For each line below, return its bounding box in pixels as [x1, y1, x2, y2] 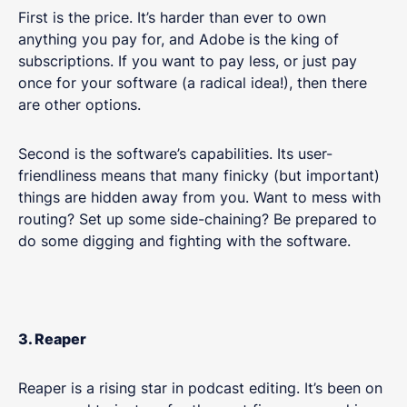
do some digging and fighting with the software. [18, 231, 355, 250]
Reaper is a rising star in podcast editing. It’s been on [18, 378, 382, 397]
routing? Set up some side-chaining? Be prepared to [18, 209, 377, 228]
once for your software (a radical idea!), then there [18, 73, 367, 92]
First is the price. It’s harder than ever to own [18, 7, 326, 26]
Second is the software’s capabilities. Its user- [18, 144, 333, 163]
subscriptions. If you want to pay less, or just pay [18, 51, 357, 70]
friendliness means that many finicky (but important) [18, 165, 380, 184]
